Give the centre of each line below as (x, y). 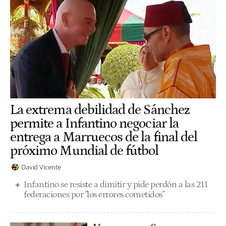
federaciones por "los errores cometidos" (94, 195)
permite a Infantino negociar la (94, 123)
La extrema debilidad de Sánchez (100, 110)
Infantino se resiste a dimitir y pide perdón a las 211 (116, 185)
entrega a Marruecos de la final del (104, 137)
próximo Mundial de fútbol (84, 151)
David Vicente (41, 167)
